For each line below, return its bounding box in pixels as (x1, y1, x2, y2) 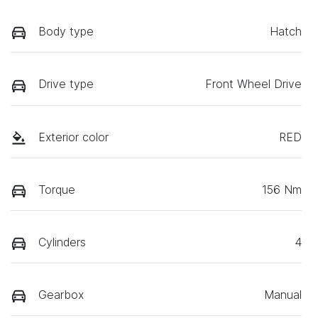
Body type (38, 24, 94, 39)
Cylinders (38, 234, 86, 249)
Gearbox (38, 287, 84, 302)
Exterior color (38, 129, 109, 144)
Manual (264, 287, 302, 302)
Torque (38, 182, 75, 197)
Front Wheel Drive (205, 77, 302, 92)
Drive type (38, 77, 94, 92)
